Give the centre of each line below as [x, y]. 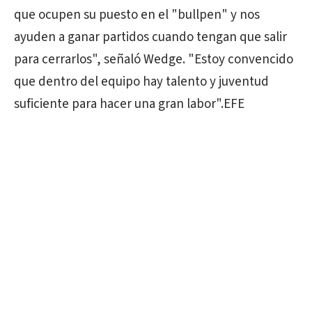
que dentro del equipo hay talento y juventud [141, 82]
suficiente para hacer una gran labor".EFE [129, 104]
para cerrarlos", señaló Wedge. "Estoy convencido [154, 60]
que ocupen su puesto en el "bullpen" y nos [137, 15]
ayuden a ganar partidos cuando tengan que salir [150, 37]
